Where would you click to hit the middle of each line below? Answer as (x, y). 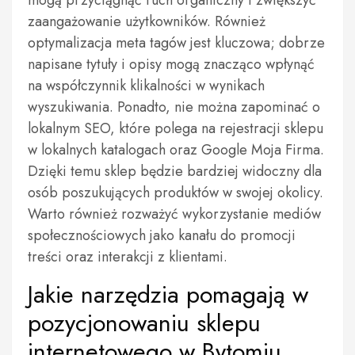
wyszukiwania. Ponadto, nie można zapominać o (174, 107)
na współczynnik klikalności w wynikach (146, 86)
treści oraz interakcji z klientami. (128, 257)
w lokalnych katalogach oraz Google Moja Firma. (176, 150)
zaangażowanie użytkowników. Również (147, 21)
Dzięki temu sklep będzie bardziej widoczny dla (175, 171)
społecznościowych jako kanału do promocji (162, 235)
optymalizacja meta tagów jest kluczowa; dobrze (176, 43)
